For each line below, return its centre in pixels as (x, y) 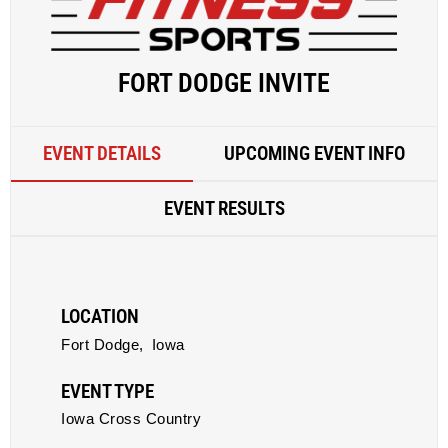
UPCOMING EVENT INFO (315, 153)
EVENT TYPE (107, 391)
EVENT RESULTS (224, 208)
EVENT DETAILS (101, 153)
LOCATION (100, 316)
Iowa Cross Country (131, 418)
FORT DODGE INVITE (224, 83)
